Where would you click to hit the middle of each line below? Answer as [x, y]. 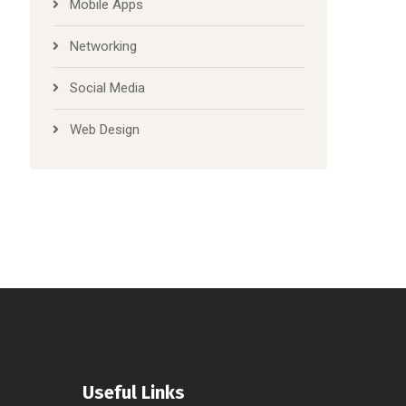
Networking [104, 46]
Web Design [105, 129]
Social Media [108, 87]
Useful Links [134, 392]
